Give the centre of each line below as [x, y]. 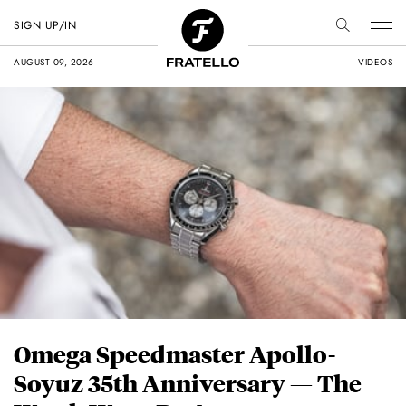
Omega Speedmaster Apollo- [174, 354]
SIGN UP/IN [45, 25]
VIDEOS [375, 62]
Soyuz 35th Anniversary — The [188, 383]
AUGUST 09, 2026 [54, 62]
